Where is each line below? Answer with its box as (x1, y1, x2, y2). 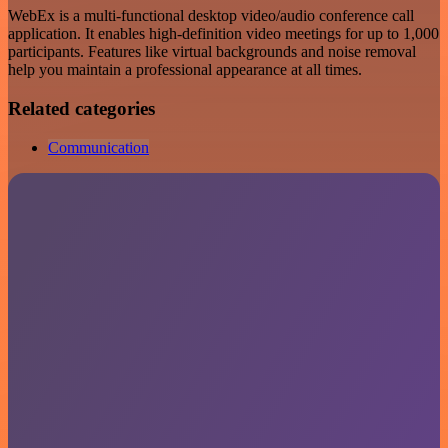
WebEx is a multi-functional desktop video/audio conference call (8, 7, 414, 25)
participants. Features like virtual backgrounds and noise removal (8, 43, 416, 61)
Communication (48, 138, 149, 156)
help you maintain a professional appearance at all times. (8, 61, 362, 79)
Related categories (8, 97, 155, 119)
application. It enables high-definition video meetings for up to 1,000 (8, 25, 439, 43)
